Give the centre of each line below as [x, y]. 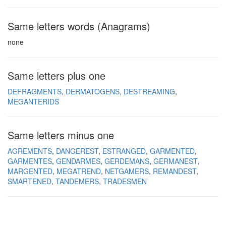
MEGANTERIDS [33, 101]
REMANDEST [175, 171]
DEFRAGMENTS [35, 91]
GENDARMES [78, 161]
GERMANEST [175, 161]
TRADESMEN [125, 181]
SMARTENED [30, 181]
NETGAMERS [127, 171]
